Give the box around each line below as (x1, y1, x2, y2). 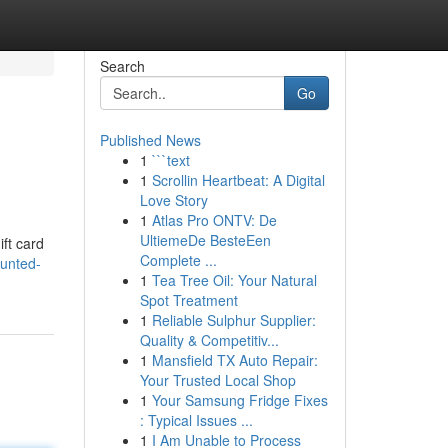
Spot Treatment (139, 290, 238, 310)
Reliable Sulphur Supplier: (151, 310, 316, 330)
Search (99, 56, 145, 76)
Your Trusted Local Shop (139, 370, 296, 390)
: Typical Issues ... (139, 410, 253, 430)
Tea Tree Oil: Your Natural (151, 270, 317, 290)
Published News (99, 130, 201, 150)
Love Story (139, 190, 208, 210)
